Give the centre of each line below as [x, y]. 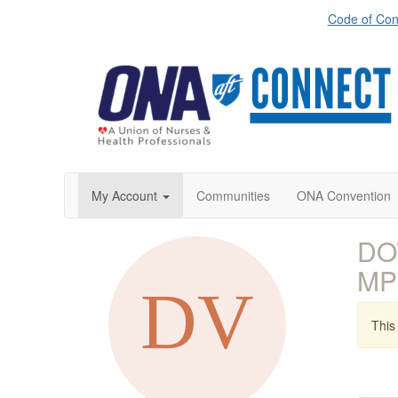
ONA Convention [344, 195]
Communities [233, 195]
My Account [124, 195]
